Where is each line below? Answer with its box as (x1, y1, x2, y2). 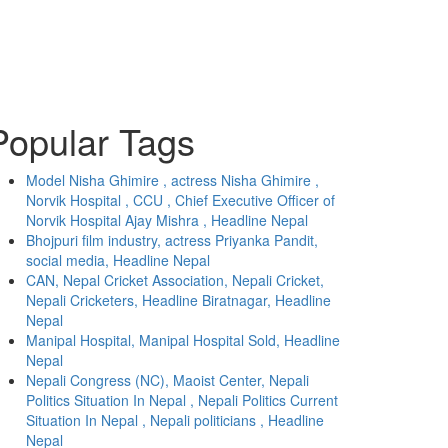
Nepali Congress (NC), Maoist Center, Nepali (26, 370, 309, 390)
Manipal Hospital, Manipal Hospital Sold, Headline (26, 330, 340, 350)
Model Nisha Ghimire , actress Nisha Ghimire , (26, 170, 319, 190)
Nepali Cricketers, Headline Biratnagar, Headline (26, 290, 331, 310)
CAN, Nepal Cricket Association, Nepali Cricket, (26, 270, 324, 290)
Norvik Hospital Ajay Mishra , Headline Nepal (26, 210, 308, 230)
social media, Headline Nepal (26, 250, 210, 270)
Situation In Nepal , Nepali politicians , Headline (26, 410, 324, 430)
